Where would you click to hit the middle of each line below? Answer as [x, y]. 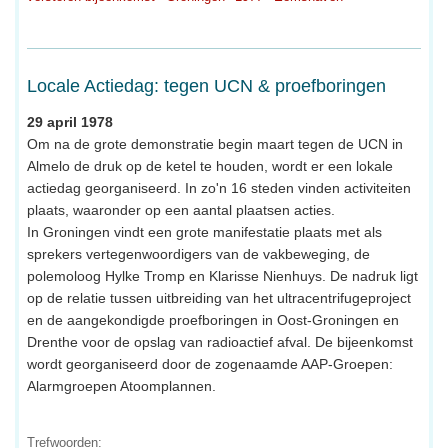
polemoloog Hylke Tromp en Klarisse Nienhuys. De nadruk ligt [222, 275]
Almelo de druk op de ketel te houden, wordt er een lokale [210, 165]
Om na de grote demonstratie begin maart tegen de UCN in [215, 143]
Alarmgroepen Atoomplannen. [121, 385]
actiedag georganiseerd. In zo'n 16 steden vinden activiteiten [219, 187]
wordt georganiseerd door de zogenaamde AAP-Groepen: [210, 363]
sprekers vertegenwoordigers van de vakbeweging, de [198, 253]
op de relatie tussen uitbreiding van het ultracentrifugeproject [219, 297]
